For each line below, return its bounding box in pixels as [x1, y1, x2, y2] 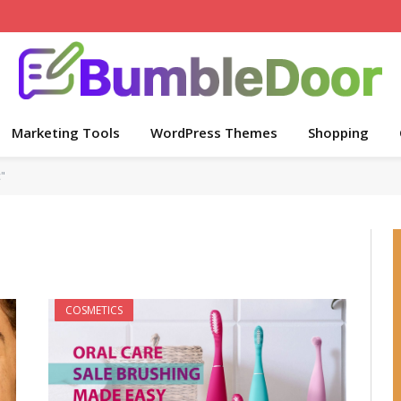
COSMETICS [65, 303, 123, 318]
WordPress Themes [150, 124, 277, 141]
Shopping [308, 124, 369, 141]
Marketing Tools [12, 124, 120, 141]
